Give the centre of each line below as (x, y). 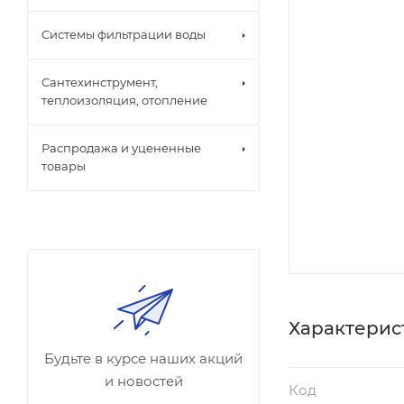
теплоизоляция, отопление (124, 100)
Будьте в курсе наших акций (143, 358)
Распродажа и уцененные (121, 148)
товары (64, 166)
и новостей (143, 381)
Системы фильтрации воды (124, 34)
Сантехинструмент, (100, 82)
